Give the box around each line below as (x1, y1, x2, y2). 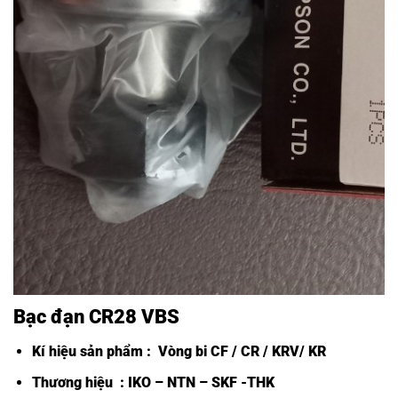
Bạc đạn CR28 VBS (13, 305, 179, 329)
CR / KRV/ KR (240, 343, 326, 361)
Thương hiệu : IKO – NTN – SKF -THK (31, 374, 275, 392)
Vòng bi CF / (154, 343, 241, 361)
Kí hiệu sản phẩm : (31, 343, 155, 361)
